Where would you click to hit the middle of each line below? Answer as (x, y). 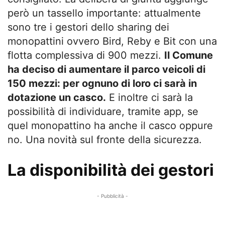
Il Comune (189, 55)
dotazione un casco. (57, 97)
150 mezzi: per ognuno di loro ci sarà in (102, 83)
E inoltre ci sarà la (149, 97)
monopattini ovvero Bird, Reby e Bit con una (112, 41)
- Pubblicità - (113, 196)
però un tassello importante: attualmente (104, 13)
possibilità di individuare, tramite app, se (103, 111)
